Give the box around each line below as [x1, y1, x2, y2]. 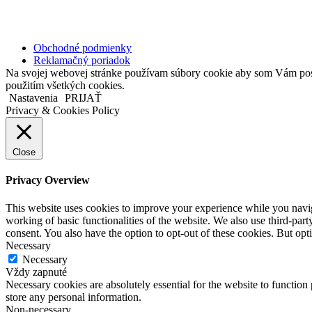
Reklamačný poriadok [33, 54, 130, 67]
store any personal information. [6, 290, 141, 303]
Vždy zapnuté [6, 265, 67, 278]
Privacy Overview [6, 174, 90, 187]
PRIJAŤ [65, 92, 102, 104]
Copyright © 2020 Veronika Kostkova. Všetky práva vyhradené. [6, 17, 185, 25]
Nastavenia [9, 92, 58, 104]
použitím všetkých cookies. [6, 79, 125, 92]
